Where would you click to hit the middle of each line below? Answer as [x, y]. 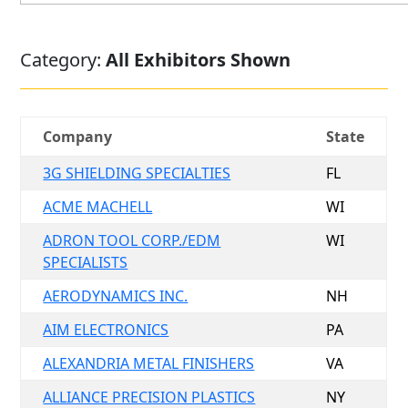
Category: [63, 60]
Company [78, 137]
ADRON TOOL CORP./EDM [132, 240]
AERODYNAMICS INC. [116, 296]
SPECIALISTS [86, 262]
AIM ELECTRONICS [106, 330]
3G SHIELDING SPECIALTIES [137, 173]
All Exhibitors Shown [199, 60]
